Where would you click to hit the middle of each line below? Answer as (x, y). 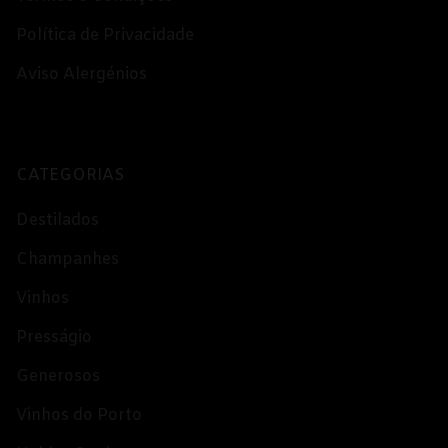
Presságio (54, 338)
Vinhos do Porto (79, 416)
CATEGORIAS (70, 176)
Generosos (58, 377)
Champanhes (67, 260)
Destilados (57, 221)
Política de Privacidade (105, 36)
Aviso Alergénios (81, 75)
